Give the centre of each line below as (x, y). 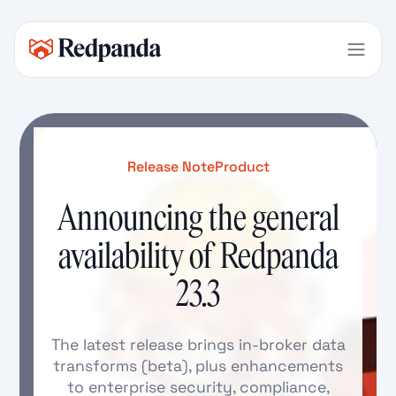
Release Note (171, 167)
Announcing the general (198, 218)
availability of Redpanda (198, 256)
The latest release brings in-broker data (198, 345)
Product (242, 167)
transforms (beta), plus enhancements (198, 366)
